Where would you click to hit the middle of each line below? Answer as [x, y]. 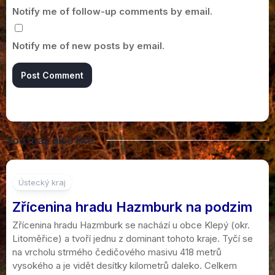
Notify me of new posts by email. [88, 45]
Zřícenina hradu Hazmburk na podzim [132, 207]
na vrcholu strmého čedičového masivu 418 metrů [117, 252]
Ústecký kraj [42, 182]
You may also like [50, 140]
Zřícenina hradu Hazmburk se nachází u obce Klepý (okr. [131, 225]
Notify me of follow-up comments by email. [112, 11]
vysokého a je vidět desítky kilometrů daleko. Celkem [125, 265]
